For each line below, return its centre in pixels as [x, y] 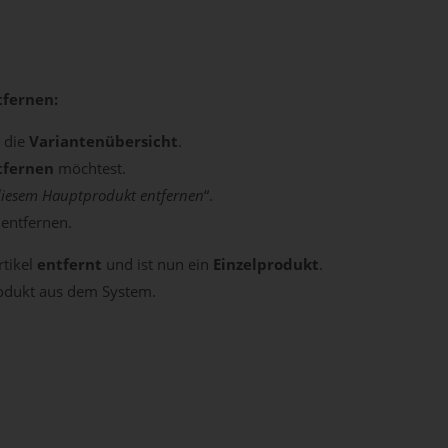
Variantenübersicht [103, 141]
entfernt [71, 264]
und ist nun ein [159, 264]
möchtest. [92, 168]
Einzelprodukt [266, 264]
